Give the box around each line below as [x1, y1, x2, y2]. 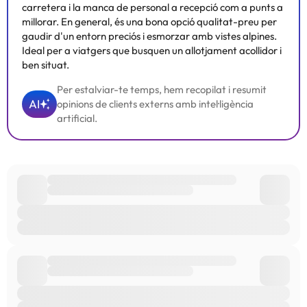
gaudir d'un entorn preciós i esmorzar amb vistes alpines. [22, 29, 277, 42]
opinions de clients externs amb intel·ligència [57, 97, 254, 110]
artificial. [57, 112, 97, 125]
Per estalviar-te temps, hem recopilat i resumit [57, 83, 267, 96]
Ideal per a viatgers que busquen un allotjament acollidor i [22, 44, 282, 57]
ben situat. [22, 58, 69, 71]
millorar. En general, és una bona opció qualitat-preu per [22, 15, 277, 28]
